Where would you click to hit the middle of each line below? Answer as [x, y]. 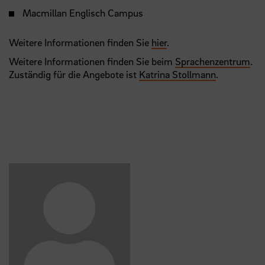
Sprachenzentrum [213, 61]
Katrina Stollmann [177, 74]
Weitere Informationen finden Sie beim [92, 61]
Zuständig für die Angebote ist [74, 74]
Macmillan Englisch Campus [83, 12]
